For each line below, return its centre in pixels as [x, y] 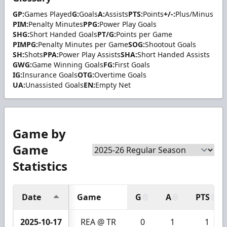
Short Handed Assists [174, 54]
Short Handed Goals [63, 34]
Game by [39, 133]
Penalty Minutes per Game [83, 44]
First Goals [132, 64]
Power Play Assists [90, 54]
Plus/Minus [194, 14]
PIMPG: [25, 44]
